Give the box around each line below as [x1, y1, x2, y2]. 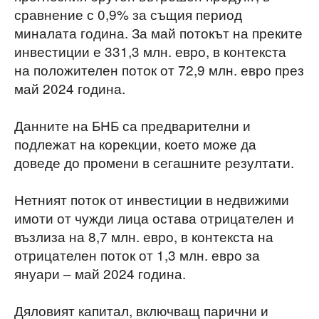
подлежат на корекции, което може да [14, 134, 256, 153]
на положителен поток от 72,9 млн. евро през [14, 60, 304, 79]
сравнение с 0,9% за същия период [14, 4, 242, 23]
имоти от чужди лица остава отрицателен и [14, 208, 294, 227]
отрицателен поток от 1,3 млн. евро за [14, 245, 260, 264]
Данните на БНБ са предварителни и [14, 115, 251, 135]
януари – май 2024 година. [14, 263, 186, 283]
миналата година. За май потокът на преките [14, 23, 303, 42]
